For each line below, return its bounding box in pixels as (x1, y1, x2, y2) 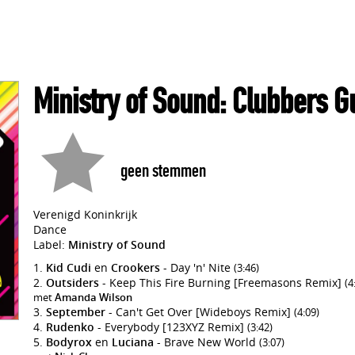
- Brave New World (154, 334, 259, 349)
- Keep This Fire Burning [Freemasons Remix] (99, 275, 345, 290)
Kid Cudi (46, 260, 91, 275)
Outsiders (46, 275, 99, 290)
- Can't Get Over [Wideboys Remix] (105, 304, 294, 319)
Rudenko (46, 319, 94, 334)
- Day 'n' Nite (160, 260, 234, 275)
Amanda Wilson (55, 290, 132, 304)
